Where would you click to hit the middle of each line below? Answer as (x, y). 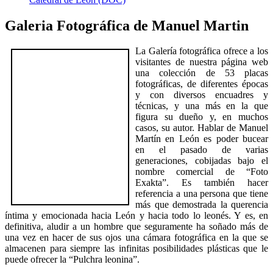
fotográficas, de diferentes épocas (202, 84)
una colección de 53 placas (202, 73)
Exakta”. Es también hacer (202, 183)
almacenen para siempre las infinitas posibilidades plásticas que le (136, 249)
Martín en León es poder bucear (202, 139)
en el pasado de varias (202, 150)
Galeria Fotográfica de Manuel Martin (127, 25)
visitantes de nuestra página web (202, 62)
